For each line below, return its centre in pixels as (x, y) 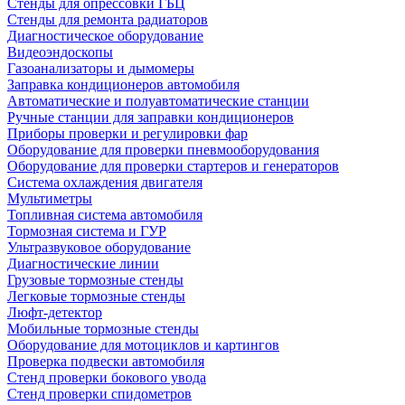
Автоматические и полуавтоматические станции (158, 101)
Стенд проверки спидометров (99, 394)
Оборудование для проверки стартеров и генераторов (173, 166)
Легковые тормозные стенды (96, 296)
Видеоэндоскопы (60, 52)
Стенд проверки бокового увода (107, 377)
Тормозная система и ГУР (87, 231)
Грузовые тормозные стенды (95, 280)
